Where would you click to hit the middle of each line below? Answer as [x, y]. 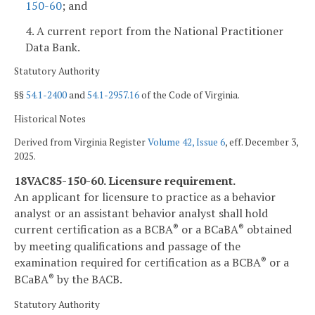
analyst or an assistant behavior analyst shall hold [141, 213]
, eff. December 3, [262, 142]
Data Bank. [53, 47]
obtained [268, 229]
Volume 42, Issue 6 [186, 142]
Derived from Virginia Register [81, 142]
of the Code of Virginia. [189, 95]
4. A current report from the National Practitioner [154, 31]
